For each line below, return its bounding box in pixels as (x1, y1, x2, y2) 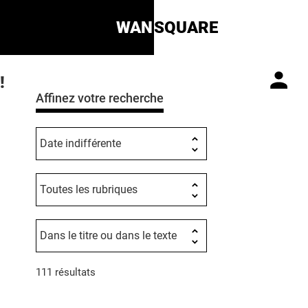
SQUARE (154, 18, 218, 37)
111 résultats (36, 266, 96, 278)
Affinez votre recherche (36, 91, 164, 105)
